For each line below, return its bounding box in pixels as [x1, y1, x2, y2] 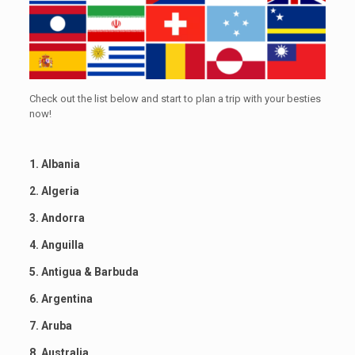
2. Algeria [29, 184, 79, 197]
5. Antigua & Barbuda [29, 265, 139, 278]
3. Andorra [29, 211, 85, 224]
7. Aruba [29, 319, 72, 332]
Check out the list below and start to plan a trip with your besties [29, 92, 321, 105]
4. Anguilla [29, 238, 84, 251]
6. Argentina [29, 292, 93, 305]
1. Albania [29, 157, 80, 170]
